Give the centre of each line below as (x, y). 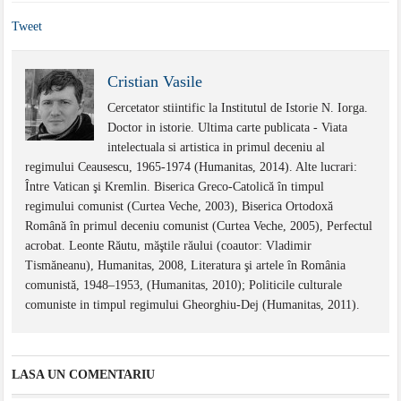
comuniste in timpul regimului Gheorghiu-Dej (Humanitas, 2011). (193, 304)
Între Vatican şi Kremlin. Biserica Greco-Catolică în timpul (175, 186)
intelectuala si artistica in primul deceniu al (217, 147)
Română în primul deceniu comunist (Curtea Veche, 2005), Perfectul (199, 226)
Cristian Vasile (155, 81)
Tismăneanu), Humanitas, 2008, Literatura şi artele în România (186, 265)
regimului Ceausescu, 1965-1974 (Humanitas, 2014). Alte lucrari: (192, 166)
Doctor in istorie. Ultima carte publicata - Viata (228, 127)
